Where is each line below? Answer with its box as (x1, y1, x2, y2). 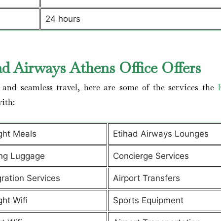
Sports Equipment (112, 195, 184, 205)
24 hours (45, 14, 80, 24)
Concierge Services (112, 151, 189, 161)
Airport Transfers (112, 173, 180, 183)
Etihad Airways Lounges (112, 129, 209, 139)
